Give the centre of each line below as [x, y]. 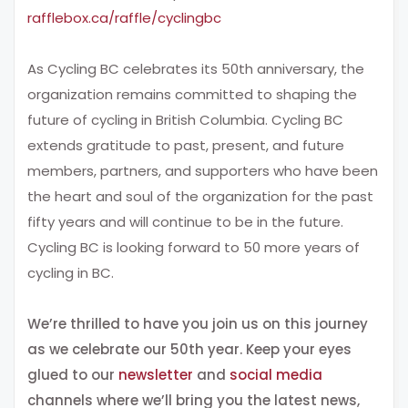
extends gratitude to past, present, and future [186, 145]
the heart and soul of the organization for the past [200, 196]
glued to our [73, 374]
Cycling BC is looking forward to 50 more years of [194, 247]
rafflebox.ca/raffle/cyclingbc [124, 17]
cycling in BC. [71, 272]
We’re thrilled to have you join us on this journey [198, 323]
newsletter [156, 374]
